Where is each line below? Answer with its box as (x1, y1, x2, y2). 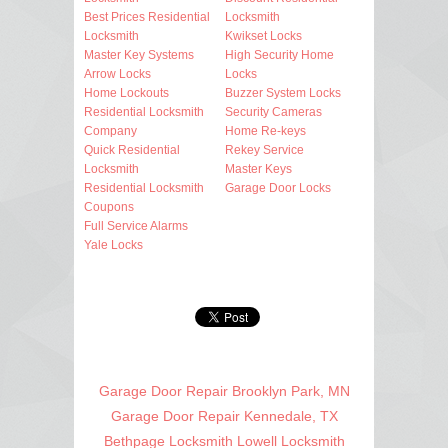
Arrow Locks (84, 66, 151, 81)
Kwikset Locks (225, 28, 302, 43)
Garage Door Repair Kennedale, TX (110, 407, 338, 424)
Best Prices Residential (84, 9, 210, 24)
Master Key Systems (84, 47, 194, 62)
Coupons (84, 199, 134, 214)
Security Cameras (225, 104, 322, 119)
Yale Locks (84, 237, 143, 252)
